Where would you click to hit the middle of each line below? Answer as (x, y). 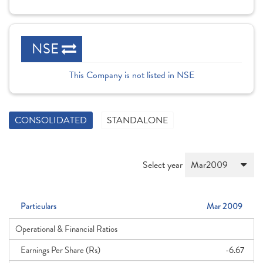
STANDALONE (137, 120)
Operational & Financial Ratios (66, 229)
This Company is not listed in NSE (131, 75)
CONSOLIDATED (51, 120)
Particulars (38, 206)
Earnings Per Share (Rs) (58, 250)
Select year (164, 165)
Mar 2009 (225, 206)
